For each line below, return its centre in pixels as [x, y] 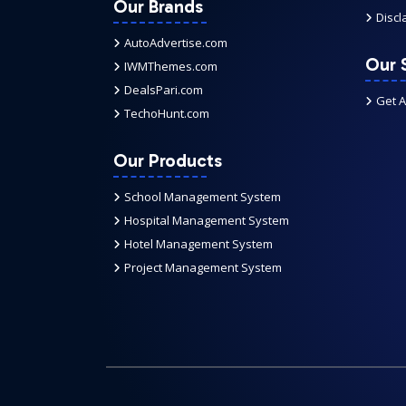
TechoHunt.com [167, 113]
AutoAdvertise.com [176, 43]
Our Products [168, 160]
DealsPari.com [164, 90]
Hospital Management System [207, 220]
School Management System [203, 197]
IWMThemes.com [171, 66]
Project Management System [203, 267]
